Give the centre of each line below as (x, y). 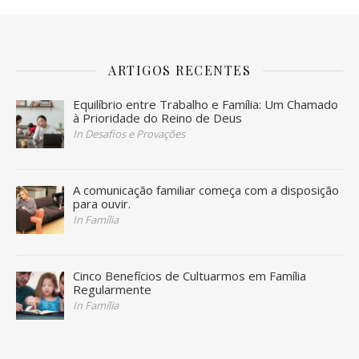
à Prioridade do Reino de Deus (158, 117)
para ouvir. (102, 203)
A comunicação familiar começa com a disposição (206, 190)
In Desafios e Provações (129, 133)
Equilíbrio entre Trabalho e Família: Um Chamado (206, 104)
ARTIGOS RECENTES (179, 70)
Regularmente (113, 290)
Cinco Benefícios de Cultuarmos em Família (190, 276)
